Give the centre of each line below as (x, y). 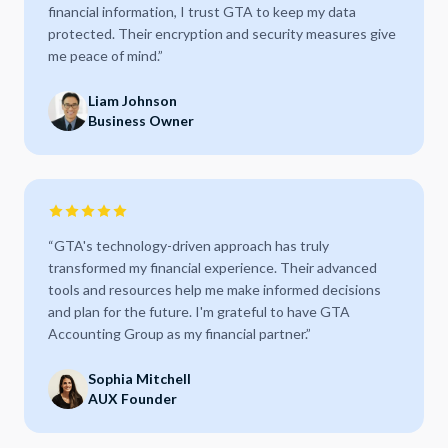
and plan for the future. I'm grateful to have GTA (199, 311)
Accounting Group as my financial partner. (177, 333)
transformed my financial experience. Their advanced (212, 267)
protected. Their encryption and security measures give (222, 33)
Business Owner (141, 120)
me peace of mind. (103, 55)
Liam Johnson (132, 100)
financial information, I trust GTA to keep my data (202, 11)
